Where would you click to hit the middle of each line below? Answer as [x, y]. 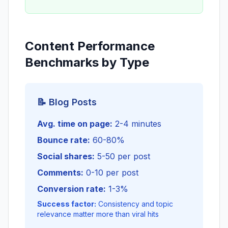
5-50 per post [122, 156]
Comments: [60, 173]
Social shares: [66, 156]
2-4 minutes [137, 124]
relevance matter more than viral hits [98, 214]
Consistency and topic [135, 204]
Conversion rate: [72, 189]
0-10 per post [111, 173]
